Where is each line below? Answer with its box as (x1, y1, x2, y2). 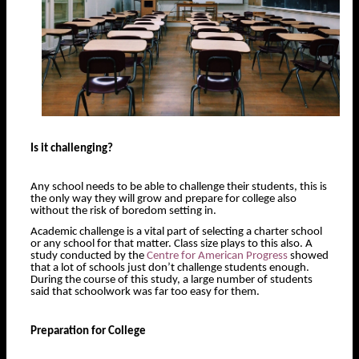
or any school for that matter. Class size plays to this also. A (30, 237, 313, 250)
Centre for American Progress (147, 249, 288, 262)
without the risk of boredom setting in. (30, 205, 216, 218)
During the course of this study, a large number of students (30, 273, 313, 286)
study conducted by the (30, 249, 147, 262)
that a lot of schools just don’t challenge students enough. (30, 261, 309, 274)
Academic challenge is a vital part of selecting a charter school (30, 225, 322, 238)
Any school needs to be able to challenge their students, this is (30, 181, 327, 194)
